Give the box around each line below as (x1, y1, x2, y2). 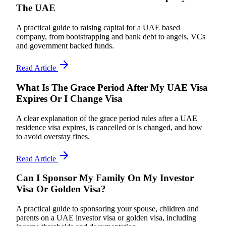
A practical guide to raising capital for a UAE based (16, 23, 180, 32)
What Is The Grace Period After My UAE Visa (16, 82, 208, 93)
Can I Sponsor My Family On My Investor (16, 173, 194, 184)
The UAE (16, 3, 55, 14)
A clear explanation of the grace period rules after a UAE (16, 114, 197, 123)
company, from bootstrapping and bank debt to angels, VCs (16, 32, 205, 41)
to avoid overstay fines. (16, 132, 90, 141)
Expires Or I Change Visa (16, 93, 123, 104)
